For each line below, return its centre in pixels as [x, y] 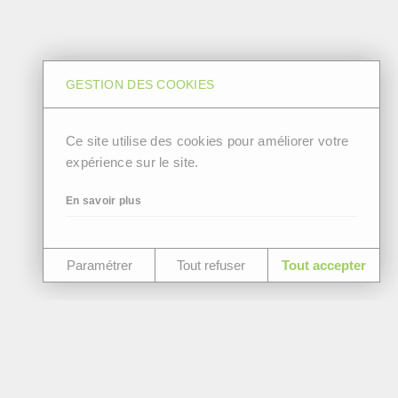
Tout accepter [323, 265]
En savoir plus [103, 201]
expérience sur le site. [132, 162]
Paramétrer [99, 265]
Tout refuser [211, 265]
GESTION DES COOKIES [140, 84]
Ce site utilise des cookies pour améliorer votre [207, 141]
